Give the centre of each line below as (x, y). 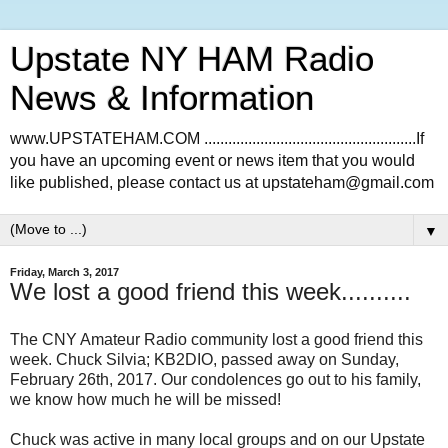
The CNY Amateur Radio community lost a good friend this (216, 339)
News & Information (162, 98)
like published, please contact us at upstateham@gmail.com (222, 182)
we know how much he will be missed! (145, 399)
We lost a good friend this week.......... (210, 291)
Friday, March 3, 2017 (64, 272)
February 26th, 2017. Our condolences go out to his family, (215, 379)
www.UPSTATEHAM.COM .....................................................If (217, 138)
